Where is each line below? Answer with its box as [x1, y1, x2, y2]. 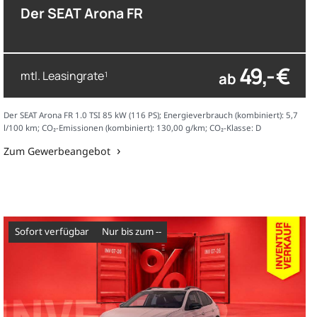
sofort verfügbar [19, 225, 89, 238]
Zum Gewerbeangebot [4, 144, 111, 158]
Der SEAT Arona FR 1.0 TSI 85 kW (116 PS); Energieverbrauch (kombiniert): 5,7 [4, 110, 299, 121]
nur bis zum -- [108, 225, 161, 238]
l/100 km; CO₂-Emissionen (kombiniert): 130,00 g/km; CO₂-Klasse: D [4, 122, 262, 134]
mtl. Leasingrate [21, 67, 105, 83]
